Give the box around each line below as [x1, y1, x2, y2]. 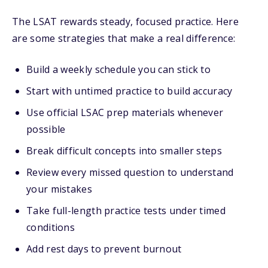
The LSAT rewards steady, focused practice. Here [12, 15, 239, 28]
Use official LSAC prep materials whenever [26, 106, 224, 119]
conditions [26, 221, 75, 234]
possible [26, 123, 66, 136]
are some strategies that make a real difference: [12, 32, 236, 45]
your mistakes [26, 182, 92, 196]
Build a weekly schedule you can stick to [26, 63, 211, 76]
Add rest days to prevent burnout [26, 242, 182, 255]
